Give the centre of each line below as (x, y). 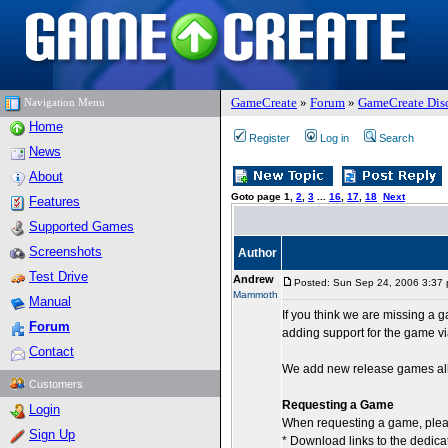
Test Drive (58, 276)
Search (396, 138)
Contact (51, 351)
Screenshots (65, 251)
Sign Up (52, 434)
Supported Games (81, 226)
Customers (56, 384)
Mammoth (255, 294)
